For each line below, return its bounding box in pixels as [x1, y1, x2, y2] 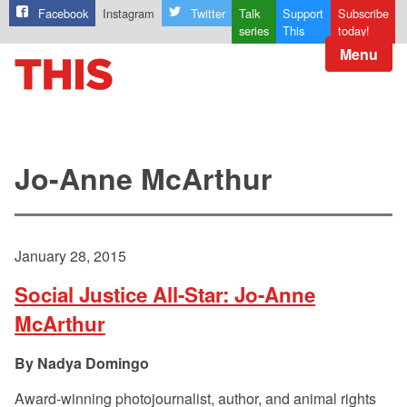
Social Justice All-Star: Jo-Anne [15, 280, 315, 310]
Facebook [38, 5, 89, 23]
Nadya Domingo [37, 352, 149, 374]
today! [337, 22, 370, 40]
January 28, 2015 [15, 245, 126, 267]
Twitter [190, 5, 225, 23]
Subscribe [337, 5, 389, 23]
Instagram [102, 5, 154, 23]
